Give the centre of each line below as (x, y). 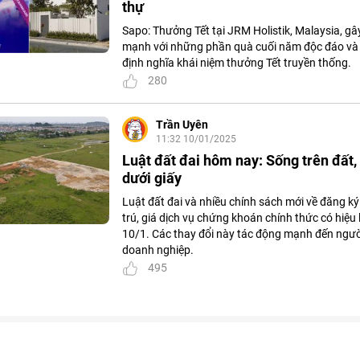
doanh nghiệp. (158, 250)
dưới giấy (152, 178)
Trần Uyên (182, 125)
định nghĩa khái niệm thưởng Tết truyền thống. (237, 63)
